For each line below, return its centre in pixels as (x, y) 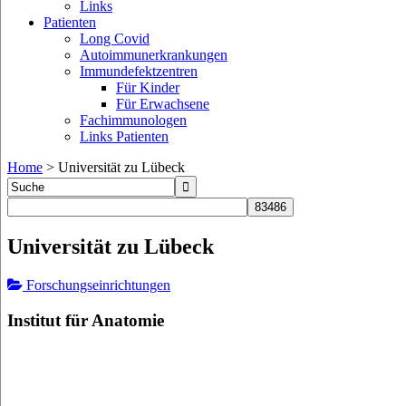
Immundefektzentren (139, 71)
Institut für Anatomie (86, 320)
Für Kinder (148, 87)
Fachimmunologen (133, 120)
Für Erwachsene (163, 104)
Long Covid (115, 39)
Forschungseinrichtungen (97, 285)
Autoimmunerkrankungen (154, 55)
